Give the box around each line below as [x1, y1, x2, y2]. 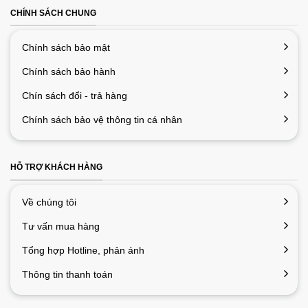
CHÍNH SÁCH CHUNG [10, 8, 96, 18]
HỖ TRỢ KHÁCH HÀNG [10, 162, 102, 173]
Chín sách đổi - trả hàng [22, 90, 127, 102]
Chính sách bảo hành [22, 66, 115, 78]
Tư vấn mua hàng [22, 220, 100, 232]
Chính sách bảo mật [22, 42, 110, 54]
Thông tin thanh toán [22, 268, 113, 280]
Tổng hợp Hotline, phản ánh [22, 244, 144, 256]
